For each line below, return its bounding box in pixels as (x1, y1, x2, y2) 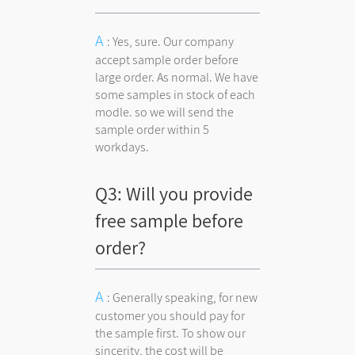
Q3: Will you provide (95, 180, 254, 206)
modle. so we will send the (95, 103, 235, 120)
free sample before (95, 207, 244, 233)
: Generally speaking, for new (107, 288, 258, 306)
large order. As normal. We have (95, 68, 259, 86)
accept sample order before (95, 51, 239, 68)
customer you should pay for (95, 307, 246, 324)
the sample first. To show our (95, 324, 246, 342)
